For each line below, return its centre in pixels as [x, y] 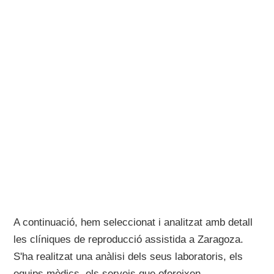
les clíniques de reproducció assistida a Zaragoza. [129, 239]
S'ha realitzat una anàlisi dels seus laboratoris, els [128, 257]
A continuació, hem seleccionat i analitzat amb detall [133, 222]
